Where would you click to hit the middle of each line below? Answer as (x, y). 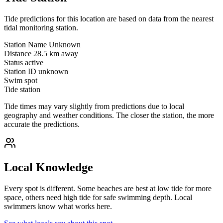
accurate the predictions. (42, 124)
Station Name (25, 45)
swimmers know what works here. (58, 206)
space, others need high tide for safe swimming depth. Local (98, 197)
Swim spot (21, 81)
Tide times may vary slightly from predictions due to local (94, 107)
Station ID (20, 72)
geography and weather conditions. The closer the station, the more (109, 115)
